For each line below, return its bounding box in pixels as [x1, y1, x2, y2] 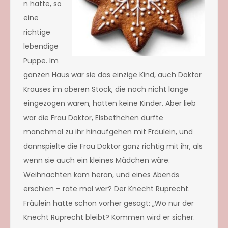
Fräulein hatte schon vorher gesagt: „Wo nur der [23, 197, 194, 208]
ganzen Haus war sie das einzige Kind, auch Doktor [23, 69, 202, 80]
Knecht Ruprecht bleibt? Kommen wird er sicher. [23, 212, 195, 222]
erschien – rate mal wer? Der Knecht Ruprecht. [23, 183, 190, 194]
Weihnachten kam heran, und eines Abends [23, 169, 179, 180]
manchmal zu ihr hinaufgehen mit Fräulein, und [23, 126, 193, 137]
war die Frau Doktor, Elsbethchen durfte [23, 112, 163, 123]
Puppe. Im [23, 55, 59, 66]
